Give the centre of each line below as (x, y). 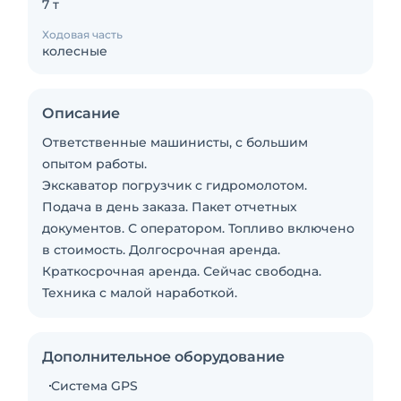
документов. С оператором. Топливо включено (198, 228)
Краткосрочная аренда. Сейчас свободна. (182, 271)
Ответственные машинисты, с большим (175, 142)
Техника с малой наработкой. (140, 293)
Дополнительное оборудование (163, 357)
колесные (75, 51)
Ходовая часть (82, 34)
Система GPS (94, 386)
